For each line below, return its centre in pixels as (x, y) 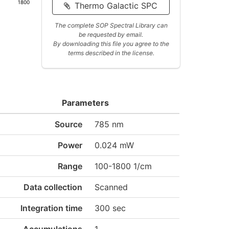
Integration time (51, 208)
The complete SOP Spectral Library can (111, 25)
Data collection (53, 187)
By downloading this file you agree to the (111, 44)
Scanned (111, 187)
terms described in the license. (111, 53)
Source (68, 124)
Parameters (86, 103)
